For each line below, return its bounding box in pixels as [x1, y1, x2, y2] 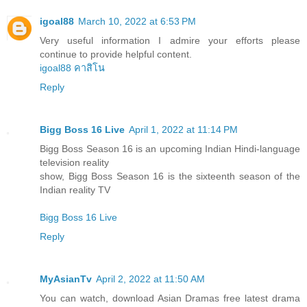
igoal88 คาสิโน [40, 62, 105, 73]
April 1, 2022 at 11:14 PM [129, 123, 238, 135]
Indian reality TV [40, 184, 110, 195]
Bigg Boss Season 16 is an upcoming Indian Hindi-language [40, 143, 300, 154]
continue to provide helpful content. [40, 48, 192, 60]
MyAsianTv [40, 273, 92, 284]
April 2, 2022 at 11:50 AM [96, 273, 205, 284]
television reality [40, 156, 109, 168]
